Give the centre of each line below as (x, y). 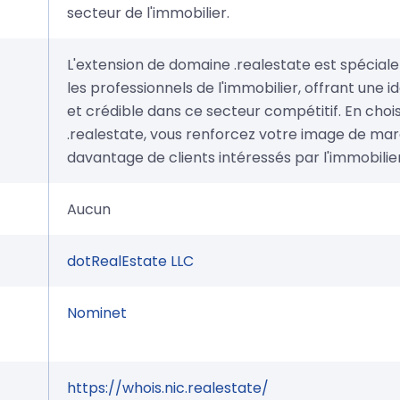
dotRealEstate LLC (130, 261)
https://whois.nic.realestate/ (168, 387)
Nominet (97, 312)
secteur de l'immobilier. (148, 12)
